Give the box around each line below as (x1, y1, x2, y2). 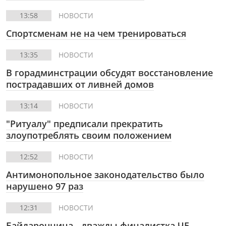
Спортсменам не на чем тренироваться (6, 27, 186, 39)
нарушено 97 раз (6, 180, 83, 192)
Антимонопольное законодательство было (6, 168, 204, 181)
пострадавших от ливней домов (6, 78, 154, 90)
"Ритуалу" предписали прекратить (6, 118, 163, 130)
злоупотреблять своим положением (6, 129, 172, 141)
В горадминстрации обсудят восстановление (6, 67, 213, 79)
